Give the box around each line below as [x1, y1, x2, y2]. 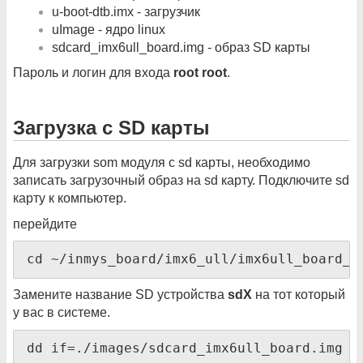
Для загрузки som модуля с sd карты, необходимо [13, 155, 310, 169]
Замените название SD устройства [13, 288, 228, 302]
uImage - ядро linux [52, 22, 165, 36]
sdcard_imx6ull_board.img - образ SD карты [52, 40, 310, 54]
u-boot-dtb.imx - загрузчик [52, 4, 200, 19]
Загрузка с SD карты [13, 117, 210, 139]
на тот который [252, 288, 345, 302]
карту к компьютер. [13, 190, 126, 205]
